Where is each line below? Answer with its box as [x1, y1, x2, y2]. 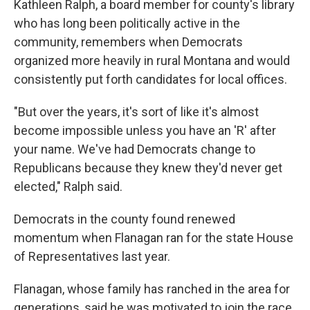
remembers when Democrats [81, 35, 243, 49]
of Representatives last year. [14, 249, 170, 264]
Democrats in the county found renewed [14, 212, 235, 226]
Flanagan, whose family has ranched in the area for [14, 282, 290, 296]
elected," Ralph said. [14, 179, 122, 194]
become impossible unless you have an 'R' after [14, 123, 276, 138]
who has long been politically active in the [14, 16, 240, 30]
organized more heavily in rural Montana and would [14, 53, 290, 68]
